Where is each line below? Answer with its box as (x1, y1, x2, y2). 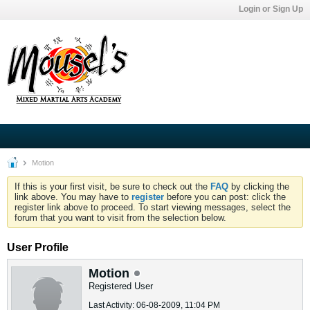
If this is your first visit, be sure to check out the (15, 181, 210, 192)
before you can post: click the (164, 192, 286, 202)
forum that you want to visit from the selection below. (15, 212, 226, 223)
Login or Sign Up (239, 4, 303, 14)
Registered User (89, 281, 153, 291)
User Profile (7, 241, 69, 253)
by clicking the (228, 181, 289, 192)
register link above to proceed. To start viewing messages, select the (15, 202, 291, 212)
